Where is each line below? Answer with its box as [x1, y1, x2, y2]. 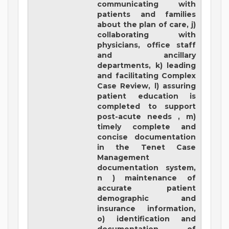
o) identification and [97, 214, 196, 224]
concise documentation [97, 132, 196, 142]
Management [97, 153, 150, 163]
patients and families [97, 10, 196, 19]
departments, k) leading [97, 61, 196, 71]
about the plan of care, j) [97, 20, 196, 30]
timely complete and [97, 122, 196, 132]
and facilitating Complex [97, 71, 196, 81]
